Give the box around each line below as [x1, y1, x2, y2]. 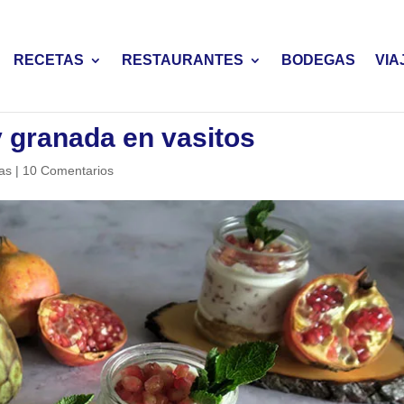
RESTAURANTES [121, 52, 243, 68]
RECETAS [13, 52, 84, 68]
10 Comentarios [23, 163, 115, 178]
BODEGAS [280, 52, 355, 68]
